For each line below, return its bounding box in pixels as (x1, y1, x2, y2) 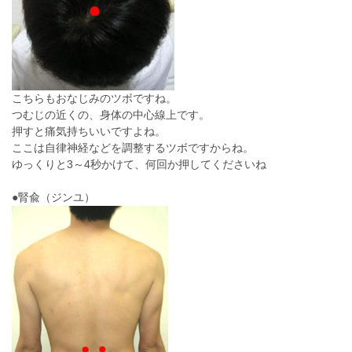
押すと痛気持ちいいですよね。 (12, 125, 166, 137)
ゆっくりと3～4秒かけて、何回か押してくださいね (12, 158, 266, 170)
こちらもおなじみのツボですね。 (12, 92, 177, 104)
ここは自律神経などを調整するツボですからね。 (12, 141, 254, 154)
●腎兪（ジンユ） (12, 191, 95, 203)
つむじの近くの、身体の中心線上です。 (12, 108, 210, 121)
